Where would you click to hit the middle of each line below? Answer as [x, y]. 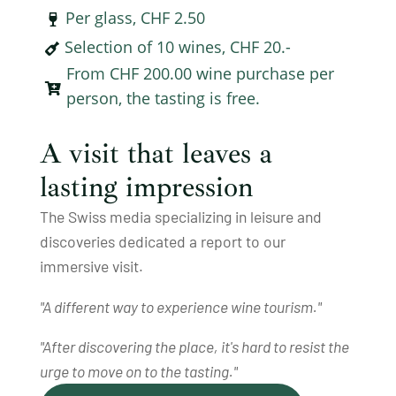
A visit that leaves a [156, 154]
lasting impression [146, 188]
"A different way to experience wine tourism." [180, 306]
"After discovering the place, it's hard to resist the [194, 347]
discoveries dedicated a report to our [162, 242]
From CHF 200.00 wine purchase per [200, 74]
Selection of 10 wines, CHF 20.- [177, 46]
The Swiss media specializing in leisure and [180, 217]
